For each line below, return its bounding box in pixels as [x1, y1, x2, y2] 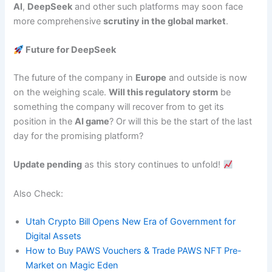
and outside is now [166, 72, 248, 83]
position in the [13, 115, 75, 127]
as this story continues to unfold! [82, 159, 223, 171]
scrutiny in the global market [103, 15, 226, 27]
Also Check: [13, 188, 64, 199]
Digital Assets [25, 230, 82, 242]
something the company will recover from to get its [13, 101, 225, 112]
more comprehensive [13, 15, 104, 27]
